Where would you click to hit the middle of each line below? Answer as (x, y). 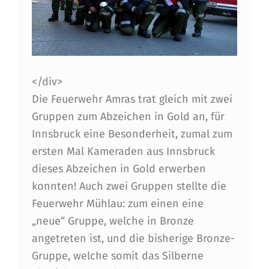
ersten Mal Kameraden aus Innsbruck (123, 152)
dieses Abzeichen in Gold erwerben (119, 169)
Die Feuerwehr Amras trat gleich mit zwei (132, 99)
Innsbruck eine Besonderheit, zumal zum (132, 134)
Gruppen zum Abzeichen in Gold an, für (128, 117)
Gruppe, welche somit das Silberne (117, 256)
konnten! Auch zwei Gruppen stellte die (129, 186)
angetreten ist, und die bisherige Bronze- (133, 239)
